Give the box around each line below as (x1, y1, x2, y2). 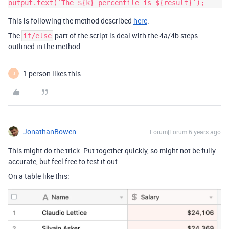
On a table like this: (8, 171, 70, 181)
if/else (23, 32, 52, 40)
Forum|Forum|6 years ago (150, 128, 221, 136)
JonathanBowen (23, 127, 76, 137)
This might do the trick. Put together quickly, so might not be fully (8, 146, 216, 156)
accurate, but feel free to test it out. (8, 156, 120, 167)
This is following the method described (8, 16, 133, 26)
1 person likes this (23, 68, 81, 79)
